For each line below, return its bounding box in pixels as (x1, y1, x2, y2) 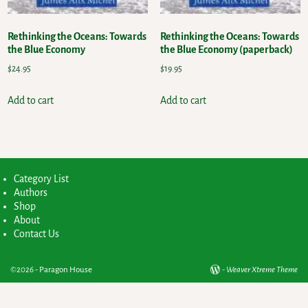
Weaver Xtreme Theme (225, 265, 298, 275)
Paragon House (39, 265, 93, 275)
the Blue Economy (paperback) (159, 44, 293, 56)
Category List (14, 173, 69, 185)
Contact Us (14, 228, 60, 240)
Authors (14, 187, 48, 199)
